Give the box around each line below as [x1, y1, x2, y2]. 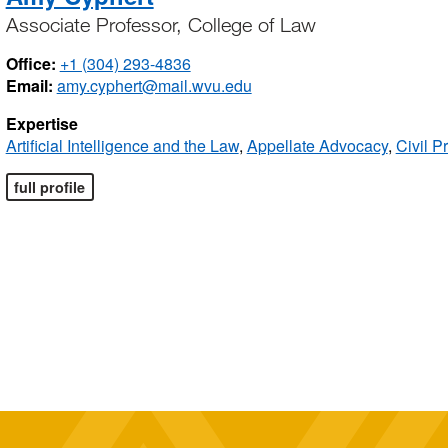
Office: [5, 52, 56, 76]
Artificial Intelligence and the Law [5, 134, 239, 158]
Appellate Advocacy [246, 134, 388, 158]
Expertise [5, 112, 78, 136]
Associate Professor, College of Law [5, 13, 316, 37]
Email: [5, 74, 53, 98]
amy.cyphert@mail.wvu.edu [56, 74, 252, 98]
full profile [14, 177, 86, 198]
